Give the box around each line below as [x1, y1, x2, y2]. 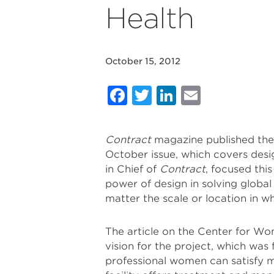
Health [105, 2, 194, 35]
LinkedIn [176, 83, 263, 107]
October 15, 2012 [105, 56, 180, 66]
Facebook [127, 83, 228, 107]
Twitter [152, 83, 226, 107]
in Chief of [105, 163, 160, 175]
